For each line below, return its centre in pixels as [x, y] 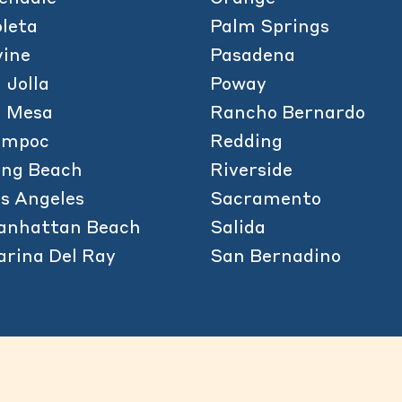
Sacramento [266, 201]
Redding [247, 143]
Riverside [252, 172]
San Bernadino [276, 258]
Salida [238, 229]
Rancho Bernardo [288, 114]
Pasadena [253, 57]
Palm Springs [270, 28]
